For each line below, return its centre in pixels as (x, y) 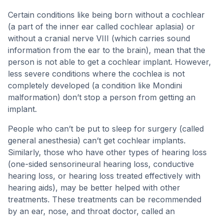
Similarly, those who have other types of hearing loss (107, 152)
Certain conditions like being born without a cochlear (106, 15)
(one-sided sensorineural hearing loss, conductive (101, 164)
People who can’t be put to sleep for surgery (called (106, 129)
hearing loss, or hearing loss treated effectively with (104, 176)
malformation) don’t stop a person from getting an (102, 97)
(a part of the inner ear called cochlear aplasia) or (101, 27)
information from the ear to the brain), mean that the (107, 50)
